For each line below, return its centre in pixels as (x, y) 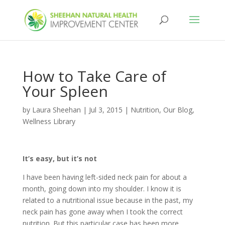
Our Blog (178, 110)
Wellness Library (49, 121)
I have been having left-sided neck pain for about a (104, 177)
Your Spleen (65, 91)
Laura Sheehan (56, 110)
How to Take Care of (94, 76)
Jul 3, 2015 (105, 110)
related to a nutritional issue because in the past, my (107, 200)
